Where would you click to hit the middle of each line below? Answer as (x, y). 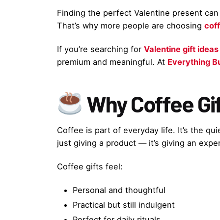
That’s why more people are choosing (131, 26)
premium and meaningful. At (112, 62)
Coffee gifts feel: (90, 166)
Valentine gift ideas (181, 49)
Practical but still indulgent (124, 205)
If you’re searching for (100, 49)
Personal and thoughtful (119, 190)
